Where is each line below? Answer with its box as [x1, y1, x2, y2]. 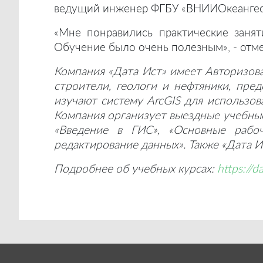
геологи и [116, 78, 174, 92]
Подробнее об [54, 161, 131, 175]
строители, [54, 78, 116, 92]
